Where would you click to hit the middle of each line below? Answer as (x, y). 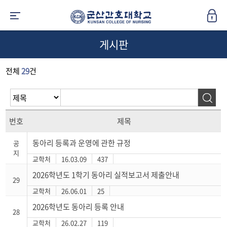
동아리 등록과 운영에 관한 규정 (82, 143)
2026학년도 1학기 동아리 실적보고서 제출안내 (106, 175)
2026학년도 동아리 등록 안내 (79, 207)
